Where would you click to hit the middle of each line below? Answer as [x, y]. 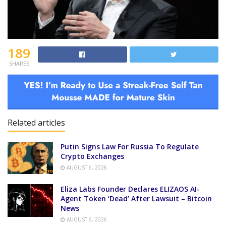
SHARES [19, 63]
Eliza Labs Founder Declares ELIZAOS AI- [130, 189]
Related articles [36, 123]
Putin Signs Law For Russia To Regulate [130, 147]
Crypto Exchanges [92, 156]
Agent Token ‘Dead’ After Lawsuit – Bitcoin [136, 199]
